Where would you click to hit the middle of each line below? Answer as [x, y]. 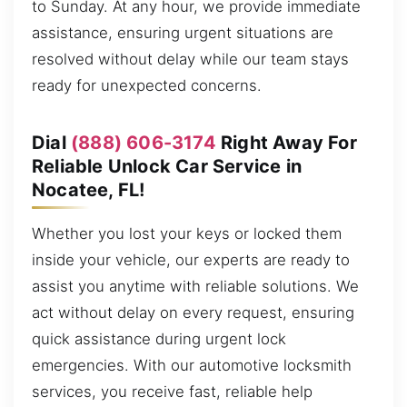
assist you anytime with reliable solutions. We [195, 286]
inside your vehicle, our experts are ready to [191, 259]
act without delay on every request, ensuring [193, 312]
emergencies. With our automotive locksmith [192, 365]
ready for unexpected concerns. [147, 85]
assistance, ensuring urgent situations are [183, 32]
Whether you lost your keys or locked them [187, 233]
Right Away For [286, 142]
